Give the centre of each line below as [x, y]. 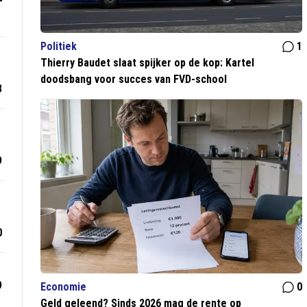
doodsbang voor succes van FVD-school [134, 79]
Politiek [59, 47]
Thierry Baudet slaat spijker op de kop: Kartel [148, 63]
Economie [64, 287]
